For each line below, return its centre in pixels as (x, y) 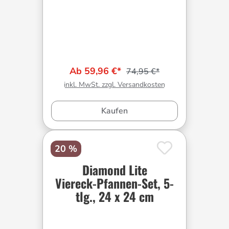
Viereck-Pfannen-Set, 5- (114, 183)
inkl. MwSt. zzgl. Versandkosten (114, 85)
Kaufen (114, 111)
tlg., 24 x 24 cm (114, 197)
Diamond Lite (114, 170)
